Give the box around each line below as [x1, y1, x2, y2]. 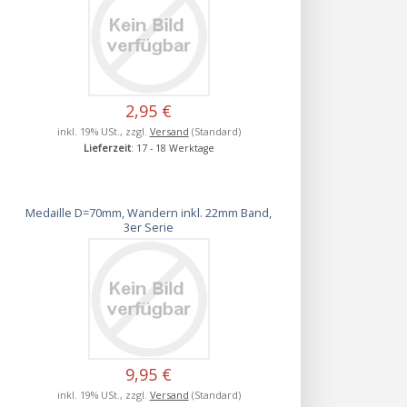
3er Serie [124, 218, 174, 235]
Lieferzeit [83, 141, 131, 154]
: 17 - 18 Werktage [130, 141, 214, 154]
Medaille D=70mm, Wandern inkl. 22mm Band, [25, 203, 273, 221]
